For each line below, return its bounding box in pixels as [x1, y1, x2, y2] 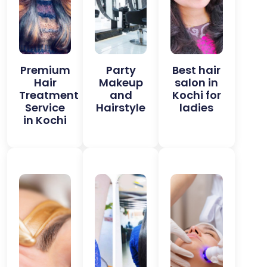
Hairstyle [96, 100, 146, 115]
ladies [179, 100, 214, 115]
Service [25, 100, 66, 115]
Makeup [98, 75, 143, 90]
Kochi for [172, 88, 221, 103]
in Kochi [23, 113, 67, 128]
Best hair [172, 63, 221, 77]
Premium [20, 63, 70, 77]
